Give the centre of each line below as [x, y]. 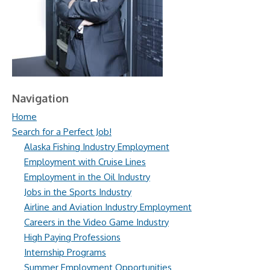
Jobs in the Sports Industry [78, 192]
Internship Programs [65, 252]
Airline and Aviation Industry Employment [108, 207]
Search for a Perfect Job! [62, 132]
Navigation [40, 98]
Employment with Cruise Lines [85, 162]
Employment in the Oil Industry [87, 177]
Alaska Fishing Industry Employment [97, 147]
